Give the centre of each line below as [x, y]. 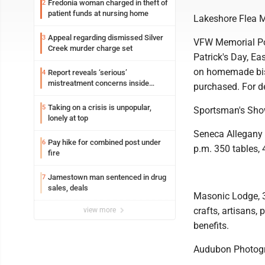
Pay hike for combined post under [104, 142]
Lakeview [64, 94]
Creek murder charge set [90, 48]
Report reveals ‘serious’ [88, 72]
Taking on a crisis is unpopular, [100, 107]
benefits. [211, 226]
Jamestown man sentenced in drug [107, 177]
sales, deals [68, 188]
